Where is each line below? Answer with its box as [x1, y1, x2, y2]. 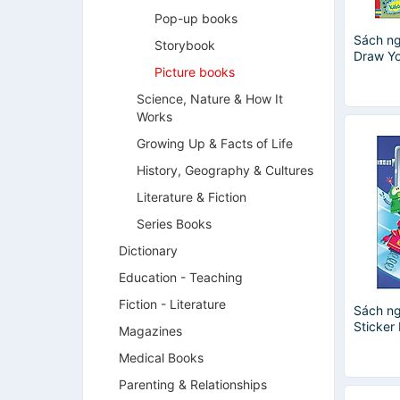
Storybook [154, 37, 215, 53]
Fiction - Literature [119, 296, 226, 312]
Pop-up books [154, 11, 237, 26]
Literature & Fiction [137, 189, 246, 204]
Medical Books [119, 350, 204, 365]
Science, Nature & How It [137, 91, 283, 106]
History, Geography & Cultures [137, 162, 313, 178]
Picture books [154, 64, 235, 79]
